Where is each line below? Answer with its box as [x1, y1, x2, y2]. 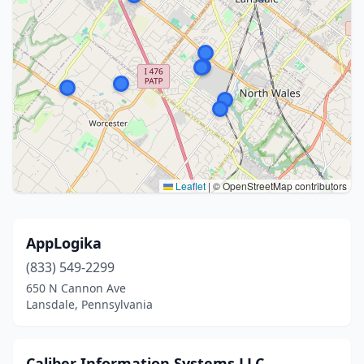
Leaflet [173, 179, 206, 193]
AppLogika [26, 233, 102, 253]
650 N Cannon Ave [26, 280, 126, 296]
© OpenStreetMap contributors [210, 179, 347, 193]
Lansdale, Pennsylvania [26, 297, 153, 312]
